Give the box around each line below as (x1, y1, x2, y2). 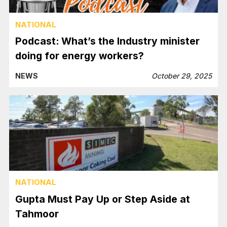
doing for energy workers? (15, 50, 144, 62)
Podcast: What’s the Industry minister (15, 35, 200, 48)
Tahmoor (15, 207, 59, 220)
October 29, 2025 (151, 71, 212, 81)
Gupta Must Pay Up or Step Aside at (15, 193, 191, 205)
